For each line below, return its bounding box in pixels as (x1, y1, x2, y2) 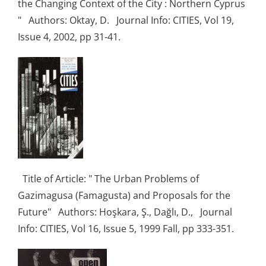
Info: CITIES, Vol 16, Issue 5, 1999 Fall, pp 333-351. (18, 221, 243, 235)
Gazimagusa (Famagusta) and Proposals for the (18, 188, 230, 202)
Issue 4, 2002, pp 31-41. (18, 30, 125, 43)
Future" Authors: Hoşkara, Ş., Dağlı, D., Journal (18, 205, 232, 218)
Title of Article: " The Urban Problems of (18, 172, 199, 185)
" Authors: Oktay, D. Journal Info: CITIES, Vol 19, (18, 13, 234, 27)
